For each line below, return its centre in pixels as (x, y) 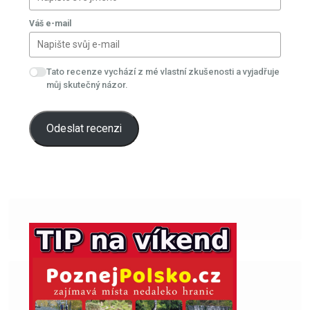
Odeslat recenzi (84, 243)
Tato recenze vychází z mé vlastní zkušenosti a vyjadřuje (163, 185)
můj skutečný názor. (87, 199)
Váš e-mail (50, 138)
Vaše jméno (53, 90)
